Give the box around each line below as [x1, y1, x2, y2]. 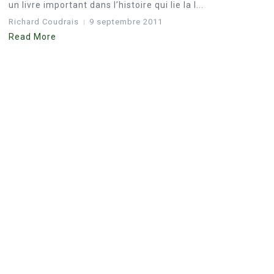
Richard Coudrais [9, 17, 79, 26]
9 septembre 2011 [89, 17, 163, 26]
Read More [9, 32, 56, 42]
